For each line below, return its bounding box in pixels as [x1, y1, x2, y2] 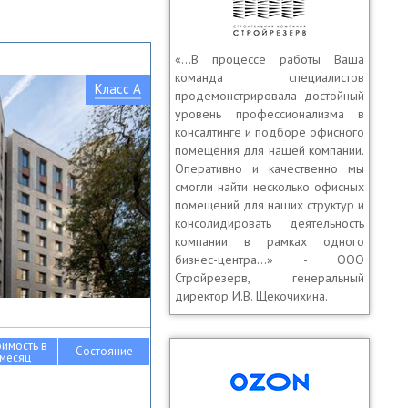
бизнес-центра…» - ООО [175, 251, 364, 268]
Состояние [75, 343, 133, 359]
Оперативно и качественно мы [175, 160, 364, 177]
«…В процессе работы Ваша [175, 51, 364, 67]
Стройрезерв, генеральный [175, 270, 364, 286]
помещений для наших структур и [175, 197, 364, 213]
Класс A [95, 80, 141, 97]
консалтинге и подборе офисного [175, 124, 364, 140]
